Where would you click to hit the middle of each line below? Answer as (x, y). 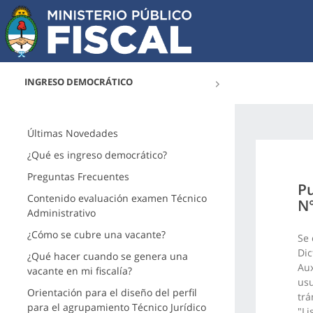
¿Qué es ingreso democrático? (97, 155)
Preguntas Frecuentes (78, 176)
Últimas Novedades (72, 133)
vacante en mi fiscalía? (79, 271)
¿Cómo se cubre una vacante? (96, 234)
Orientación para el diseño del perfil (112, 292)
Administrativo (61, 213)
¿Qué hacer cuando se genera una (107, 256)
